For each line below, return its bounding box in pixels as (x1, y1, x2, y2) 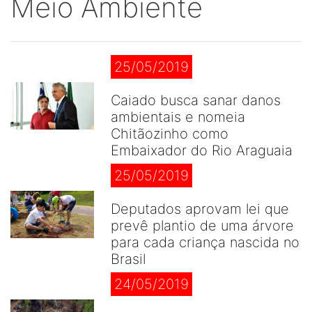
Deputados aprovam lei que (111, 201, 289, 217)
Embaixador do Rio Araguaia (111, 142, 292, 159)
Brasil (111, 251, 146, 267)
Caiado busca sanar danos (111, 92, 281, 109)
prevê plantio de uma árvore (111, 217, 294, 234)
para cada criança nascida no (111, 234, 299, 251)
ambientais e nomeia (111, 109, 245, 125)
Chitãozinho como (111, 125, 228, 142)
